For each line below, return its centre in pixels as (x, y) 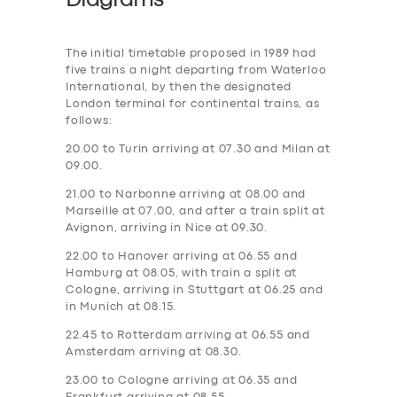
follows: (89, 121)
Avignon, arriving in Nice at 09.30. (167, 228)
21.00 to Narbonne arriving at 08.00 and (186, 194)
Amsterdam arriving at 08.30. (154, 352)
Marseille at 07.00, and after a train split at (195, 211)
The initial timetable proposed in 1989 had (191, 53)
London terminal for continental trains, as (193, 104)
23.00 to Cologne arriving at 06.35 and (182, 380)
